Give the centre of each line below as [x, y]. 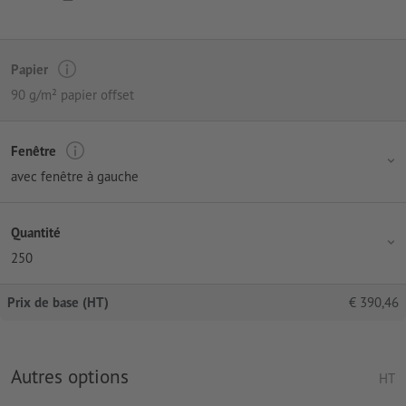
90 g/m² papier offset [72, 95]
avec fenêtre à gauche [75, 177]
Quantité [36, 232]
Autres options [70, 377]
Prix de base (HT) [58, 303]
